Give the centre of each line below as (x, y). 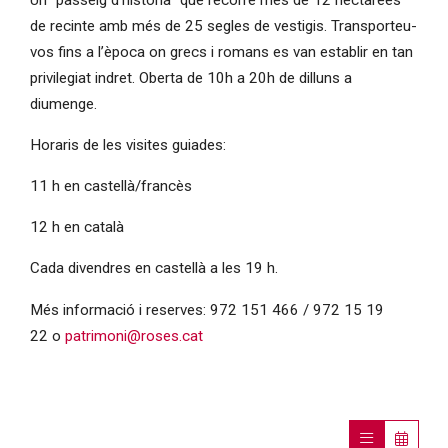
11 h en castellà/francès (110, 186)
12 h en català (76, 227)
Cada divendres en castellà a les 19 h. (153, 268)
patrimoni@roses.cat (133, 335)
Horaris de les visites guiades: (127, 144)
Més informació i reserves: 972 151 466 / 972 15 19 (206, 309)
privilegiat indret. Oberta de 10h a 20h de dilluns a (190, 77)
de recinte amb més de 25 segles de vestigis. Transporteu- (223, 25)
